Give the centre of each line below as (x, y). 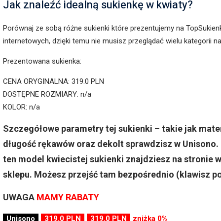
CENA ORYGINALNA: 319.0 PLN (54, 81)
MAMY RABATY (68, 197)
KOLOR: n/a (21, 107)
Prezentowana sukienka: (42, 61)
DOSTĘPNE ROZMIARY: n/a (47, 94)
